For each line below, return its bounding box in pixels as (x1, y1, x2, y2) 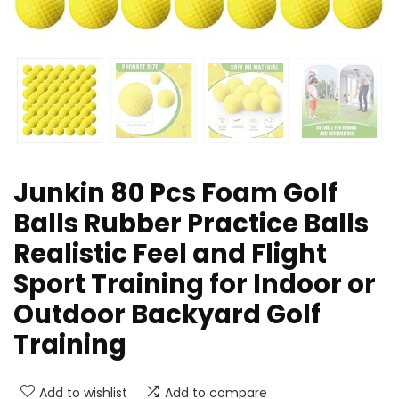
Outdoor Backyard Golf (13, 297, 321, 333)
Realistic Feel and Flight (13, 236, 327, 273)
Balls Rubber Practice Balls (13, 206, 369, 242)
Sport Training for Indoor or (13, 266, 376, 303)
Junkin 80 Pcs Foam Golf (13, 175, 338, 212)
